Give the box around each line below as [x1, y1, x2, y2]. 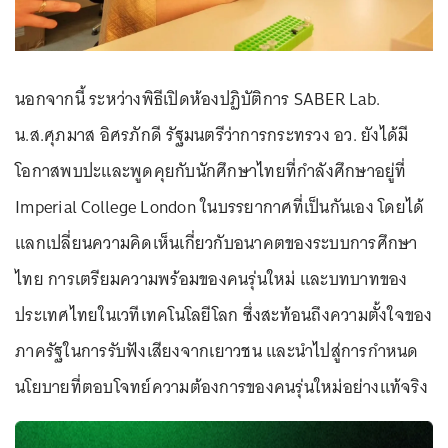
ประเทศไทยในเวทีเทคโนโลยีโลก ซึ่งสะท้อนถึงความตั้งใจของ [15, 299, 433, 330]
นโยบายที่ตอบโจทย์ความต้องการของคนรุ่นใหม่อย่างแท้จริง [15, 371, 428, 402]
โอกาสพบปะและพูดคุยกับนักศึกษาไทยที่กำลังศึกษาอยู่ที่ [15, 155, 407, 186]
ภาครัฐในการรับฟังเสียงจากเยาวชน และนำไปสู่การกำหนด [15, 335, 419, 366]
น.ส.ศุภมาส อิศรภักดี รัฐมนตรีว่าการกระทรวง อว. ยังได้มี [15, 119, 409, 150]
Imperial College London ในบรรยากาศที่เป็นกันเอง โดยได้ [15, 191, 425, 222]
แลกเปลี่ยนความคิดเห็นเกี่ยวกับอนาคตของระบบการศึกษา [15, 227, 418, 258]
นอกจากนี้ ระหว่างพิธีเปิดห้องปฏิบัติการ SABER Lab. [15, 83, 380, 114]
